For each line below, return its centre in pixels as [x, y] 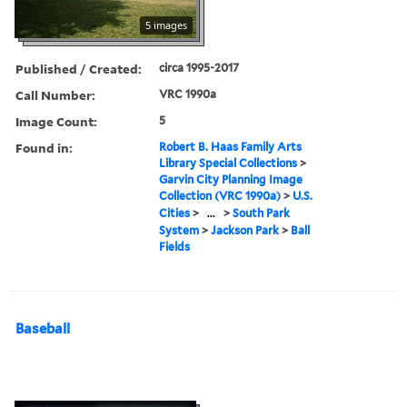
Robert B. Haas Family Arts [231, 146]
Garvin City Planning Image [231, 179]
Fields [175, 246]
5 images [166, 25]
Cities [175, 213]
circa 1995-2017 [199, 67]
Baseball [43, 328]
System [179, 230]
